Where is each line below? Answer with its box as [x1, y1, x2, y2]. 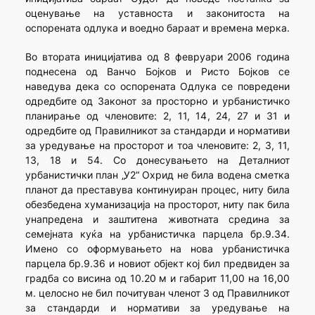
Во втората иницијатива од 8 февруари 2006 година [25, 51, 290, 63]
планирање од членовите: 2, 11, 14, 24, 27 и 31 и [25, 110, 290, 122]
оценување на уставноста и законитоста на [25, 7, 290, 20]
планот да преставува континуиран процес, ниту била [25, 184, 290, 196]
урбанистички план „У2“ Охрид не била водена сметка [25, 169, 290, 181]
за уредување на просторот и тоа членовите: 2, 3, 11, [25, 139, 290, 152]
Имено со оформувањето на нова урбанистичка [25, 243, 290, 255]
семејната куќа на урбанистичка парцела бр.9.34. [25, 228, 290, 240]
